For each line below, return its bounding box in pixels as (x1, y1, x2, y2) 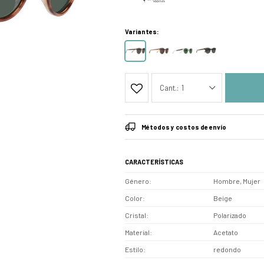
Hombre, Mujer (213, 176, 260, 185)
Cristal (125, 210, 146, 219)
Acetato (213, 227, 238, 236)
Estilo (125, 245, 143, 253)
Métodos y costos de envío (141, 123, 226, 131)
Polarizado (213, 210, 246, 219)
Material (125, 227, 150, 236)
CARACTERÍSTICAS (125, 157, 183, 166)
